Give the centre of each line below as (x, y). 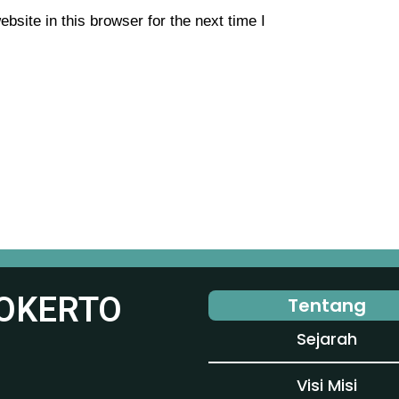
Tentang (326, 306)
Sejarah (326, 339)
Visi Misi (326, 385)
